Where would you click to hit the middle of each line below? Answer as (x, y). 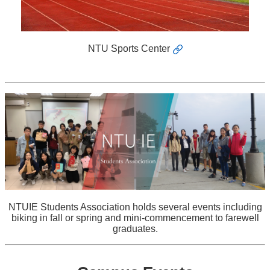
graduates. (135, 228)
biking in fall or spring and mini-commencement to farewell (135, 218)
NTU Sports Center (129, 49)
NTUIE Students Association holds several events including (135, 207)
